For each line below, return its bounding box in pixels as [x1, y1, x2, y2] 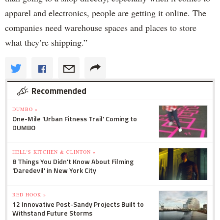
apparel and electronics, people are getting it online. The [5, 7, 206, 19]
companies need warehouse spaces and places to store [5, 22, 196, 34]
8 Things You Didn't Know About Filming [12, 156, 134, 167]
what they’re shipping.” [5, 36, 87, 49]
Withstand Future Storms [12, 208, 92, 219]
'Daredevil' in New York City [12, 165, 96, 176]
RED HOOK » [12, 191, 46, 198]
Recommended [31, 84, 86, 98]
